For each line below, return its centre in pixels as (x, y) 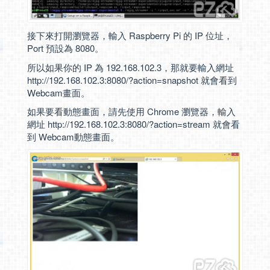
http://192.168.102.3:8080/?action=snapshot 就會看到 (132, 80)
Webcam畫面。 (58, 92)
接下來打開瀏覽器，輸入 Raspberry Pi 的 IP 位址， (130, 35)
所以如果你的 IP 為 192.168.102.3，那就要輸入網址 (130, 67)
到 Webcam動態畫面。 (73, 137)
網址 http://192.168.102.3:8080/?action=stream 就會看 (133, 124)
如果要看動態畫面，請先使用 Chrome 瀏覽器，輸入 (131, 111)
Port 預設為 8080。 (65, 48)
